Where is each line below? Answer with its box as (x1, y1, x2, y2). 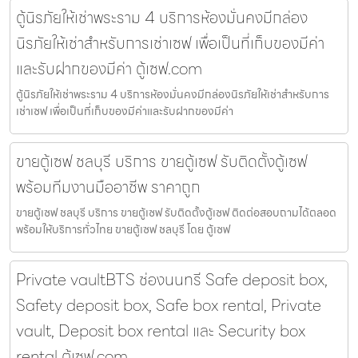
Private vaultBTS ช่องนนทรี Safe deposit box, (16, 267, 328, 293)
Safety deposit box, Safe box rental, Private (16, 292, 321, 319)
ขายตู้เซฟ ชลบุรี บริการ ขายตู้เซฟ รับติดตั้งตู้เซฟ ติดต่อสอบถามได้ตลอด (16, 204, 336, 222)
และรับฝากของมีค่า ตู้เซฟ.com (16, 56, 202, 82)
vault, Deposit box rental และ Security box (16, 318, 305, 344)
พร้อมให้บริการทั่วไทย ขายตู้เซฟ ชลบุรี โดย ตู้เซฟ (16, 221, 230, 239)
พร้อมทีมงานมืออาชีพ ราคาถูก (16, 174, 201, 201)
